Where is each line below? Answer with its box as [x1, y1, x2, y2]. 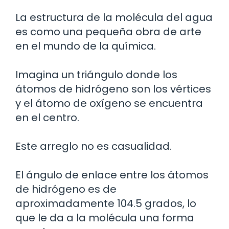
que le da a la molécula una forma [15, 210, 194, 225]
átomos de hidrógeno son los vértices [15, 81, 211, 96]
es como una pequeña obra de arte [15, 24, 201, 39]
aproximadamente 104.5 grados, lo [15, 196, 196, 211]
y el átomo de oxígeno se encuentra [15, 96, 203, 110]
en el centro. [15, 110, 79, 125]
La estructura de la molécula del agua [15, 10, 213, 25]
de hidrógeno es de [15, 181, 117, 196]
